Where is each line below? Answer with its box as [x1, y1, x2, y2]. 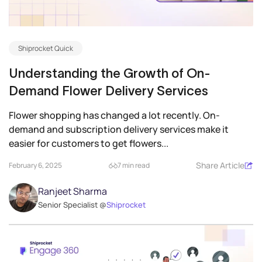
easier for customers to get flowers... [9, 137, 168, 150]
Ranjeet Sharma [38, 185, 107, 198]
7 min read [117, 160, 150, 171]
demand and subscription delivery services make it [9, 123, 229, 136]
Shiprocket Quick [18, 43, 73, 54]
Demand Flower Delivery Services [9, 84, 208, 98]
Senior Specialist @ [38, 199, 106, 211]
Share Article [196, 160, 244, 171]
